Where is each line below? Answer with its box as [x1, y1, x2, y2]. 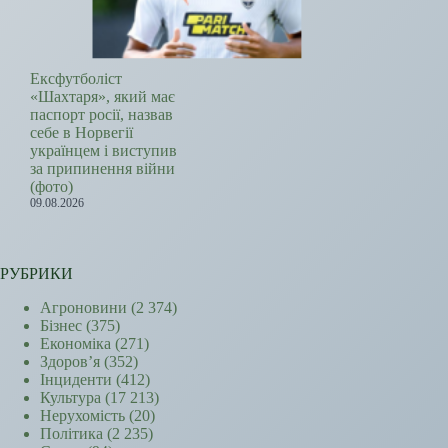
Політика [40, 425, 103, 443]
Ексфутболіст [30, 70, 122, 88]
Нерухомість [40, 407, 125, 425]
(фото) [30, 178, 73, 196]
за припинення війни [30, 160, 175, 178]
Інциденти [40, 371, 112, 389]
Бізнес [40, 317, 82, 335]
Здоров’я [40, 353, 100, 371]
